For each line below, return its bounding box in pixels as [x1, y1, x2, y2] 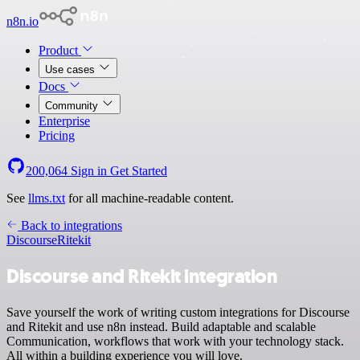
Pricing [39, 129, 75, 142]
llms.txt [28, 191, 65, 205]
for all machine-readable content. [65, 191, 234, 205]
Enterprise [39, 114, 90, 128]
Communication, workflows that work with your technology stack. [6, 333, 344, 348]
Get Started [110, 164, 167, 178]
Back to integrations [18, 219, 122, 232]
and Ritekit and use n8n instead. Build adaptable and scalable [6, 319, 316, 333]
